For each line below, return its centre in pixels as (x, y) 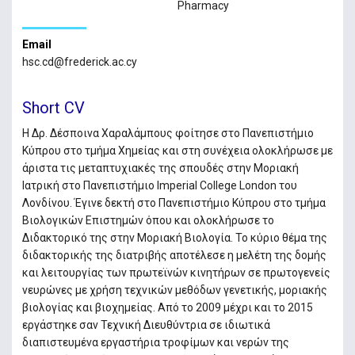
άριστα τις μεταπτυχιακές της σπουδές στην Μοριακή (160, 168)
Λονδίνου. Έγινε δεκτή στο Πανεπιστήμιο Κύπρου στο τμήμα (174, 202)
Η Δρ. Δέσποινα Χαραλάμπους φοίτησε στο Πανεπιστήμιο (168, 133)
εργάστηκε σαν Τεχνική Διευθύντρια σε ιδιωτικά (146, 324)
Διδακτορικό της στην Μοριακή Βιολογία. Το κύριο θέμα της (174, 237)
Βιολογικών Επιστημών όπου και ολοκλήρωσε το (148, 220)
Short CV (53, 107)
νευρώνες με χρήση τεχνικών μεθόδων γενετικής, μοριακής (174, 290)
